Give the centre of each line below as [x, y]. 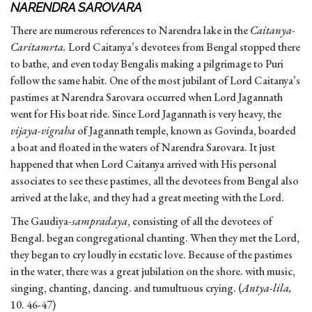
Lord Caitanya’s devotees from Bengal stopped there [183, 47]
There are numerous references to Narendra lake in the [130, 31]
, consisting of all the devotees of [200, 221]
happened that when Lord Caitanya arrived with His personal [143, 164]
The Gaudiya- [41, 221]
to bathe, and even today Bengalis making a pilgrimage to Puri [147, 64]
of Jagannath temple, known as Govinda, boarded [186, 131]
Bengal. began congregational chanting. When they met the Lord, [155, 238]
